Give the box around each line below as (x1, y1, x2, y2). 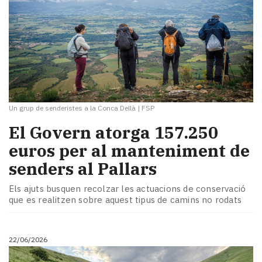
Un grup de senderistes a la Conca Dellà (9, 104, 136, 113)
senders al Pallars (9, 158, 157, 180)
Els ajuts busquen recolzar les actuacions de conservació (9, 182, 246, 194)
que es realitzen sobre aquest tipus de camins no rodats (9, 194, 242, 205)
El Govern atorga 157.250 (9, 122, 218, 144)
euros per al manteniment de (9, 140, 250, 162)
